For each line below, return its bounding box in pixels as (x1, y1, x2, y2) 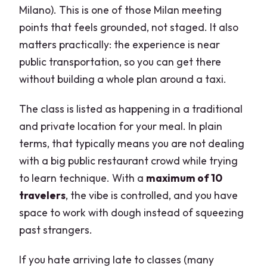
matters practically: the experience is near (19, 37, 221, 51)
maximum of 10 (146, 170, 223, 185)
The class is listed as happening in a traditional (19, 101, 243, 116)
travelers (19, 188, 66, 202)
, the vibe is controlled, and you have (66, 188, 238, 202)
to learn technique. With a (19, 170, 147, 185)
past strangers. (19, 222, 93, 237)
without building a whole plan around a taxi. (19, 72, 227, 86)
